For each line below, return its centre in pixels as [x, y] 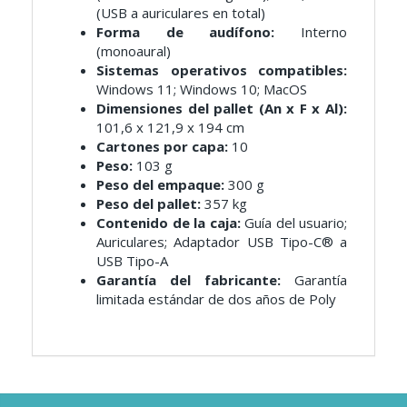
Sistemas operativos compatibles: [222, 69]
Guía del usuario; [293, 222]
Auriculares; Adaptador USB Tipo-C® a [222, 241]
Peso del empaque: [160, 184]
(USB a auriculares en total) [181, 12]
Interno [311, 31]
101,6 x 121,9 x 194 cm [170, 127]
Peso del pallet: [149, 203]
